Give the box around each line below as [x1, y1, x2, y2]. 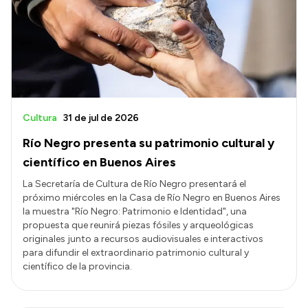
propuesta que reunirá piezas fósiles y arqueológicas [23, 219, 254, 232]
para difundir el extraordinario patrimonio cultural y [23, 247, 249, 259]
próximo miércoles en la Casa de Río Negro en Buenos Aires [23, 192, 280, 204]
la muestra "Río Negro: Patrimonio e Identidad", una [23, 206, 247, 218]
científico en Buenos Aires [23, 155, 176, 170]
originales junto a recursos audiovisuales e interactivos [23, 233, 263, 245]
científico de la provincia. [23, 261, 132, 273]
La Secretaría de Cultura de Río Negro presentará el [23, 178, 246, 190]
